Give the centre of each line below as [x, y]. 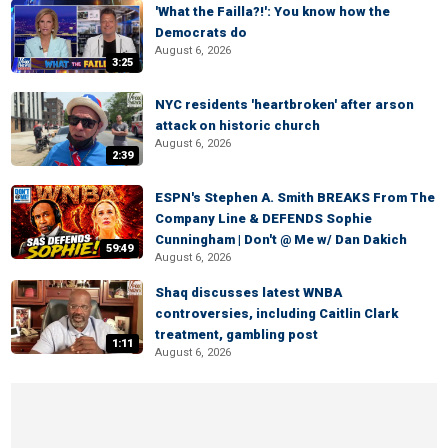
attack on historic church [237, 125]
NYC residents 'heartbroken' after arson [284, 104]
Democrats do [201, 32]
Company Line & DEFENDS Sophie [263, 218]
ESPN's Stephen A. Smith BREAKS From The [295, 197]
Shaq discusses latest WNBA [248, 292]
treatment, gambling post [236, 334]
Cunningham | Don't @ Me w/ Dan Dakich [281, 239]
